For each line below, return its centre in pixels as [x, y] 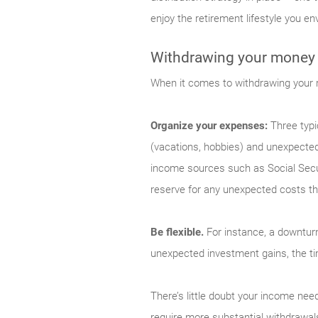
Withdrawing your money [233, 58]
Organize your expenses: [210, 126]
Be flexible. [179, 232]
